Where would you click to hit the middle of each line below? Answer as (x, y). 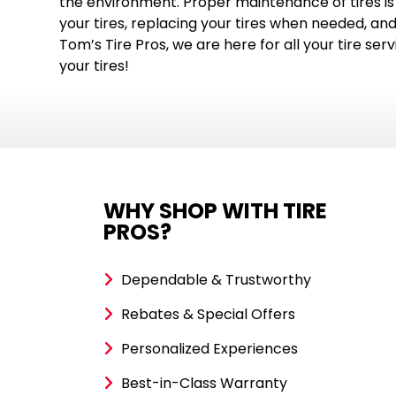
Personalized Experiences (210, 349)
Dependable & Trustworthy (217, 280)
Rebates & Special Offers (209, 315)
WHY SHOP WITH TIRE (216, 211)
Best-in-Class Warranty (205, 384)
